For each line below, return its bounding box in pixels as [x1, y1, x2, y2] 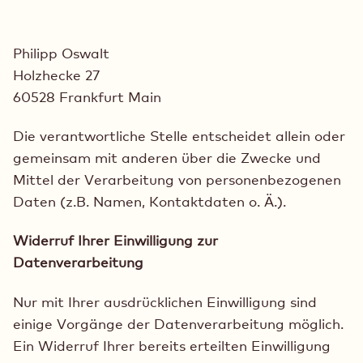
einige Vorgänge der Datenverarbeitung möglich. [13, 314, 344, 332]
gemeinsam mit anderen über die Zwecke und [13, 149, 321, 167]
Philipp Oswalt [13, 44, 109, 62]
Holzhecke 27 [13, 66, 100, 83]
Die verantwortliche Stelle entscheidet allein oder [13, 127, 345, 145]
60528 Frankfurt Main [13, 88, 161, 105]
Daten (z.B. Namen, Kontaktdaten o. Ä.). [13, 193, 286, 211]
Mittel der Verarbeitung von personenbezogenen [13, 171, 341, 189]
